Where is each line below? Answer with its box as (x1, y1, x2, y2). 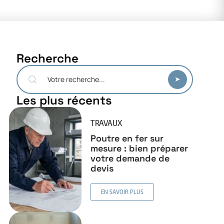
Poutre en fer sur (90, 132, 164, 144)
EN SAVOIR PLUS (101, 187, 144, 195)
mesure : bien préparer (90, 142, 188, 154)
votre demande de (90, 152, 170, 164)
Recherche (16, 50, 78, 66)
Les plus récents (16, 92, 112, 108)
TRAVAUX (90, 117, 122, 128)
